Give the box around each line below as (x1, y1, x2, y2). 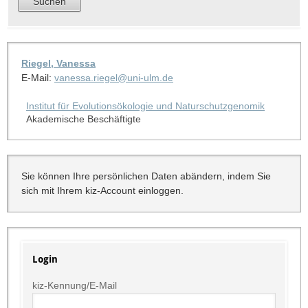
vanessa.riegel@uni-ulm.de (54, 71, 173, 83)
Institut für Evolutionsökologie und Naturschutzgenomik (25, 100, 265, 111)
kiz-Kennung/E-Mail (32, 280, 117, 291)
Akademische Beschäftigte (25, 113, 141, 124)
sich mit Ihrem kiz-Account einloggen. (21, 184, 184, 196)
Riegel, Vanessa (21, 57, 96, 69)
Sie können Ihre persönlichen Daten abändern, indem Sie (21, 170, 271, 181)
